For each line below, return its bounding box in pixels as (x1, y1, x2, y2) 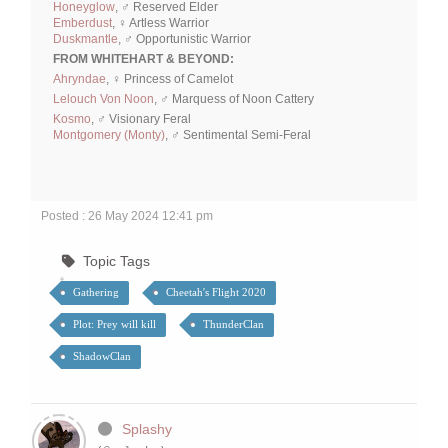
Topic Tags (82, 253, 150, 270)
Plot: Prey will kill (73, 318, 156, 331)
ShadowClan (73, 350, 131, 363)
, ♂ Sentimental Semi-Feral (165, 128, 311, 143)
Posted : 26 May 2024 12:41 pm (41, 209, 213, 224)
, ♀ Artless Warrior (112, 16, 209, 31)
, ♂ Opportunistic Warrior (118, 32, 251, 47)
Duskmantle (53, 32, 118, 47)
